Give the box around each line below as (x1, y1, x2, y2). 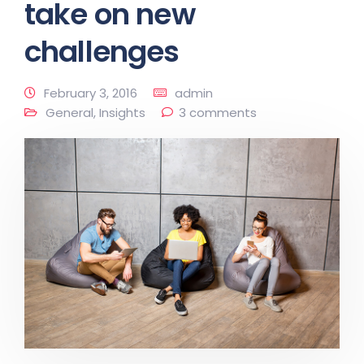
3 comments (179, 104, 257, 121)
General (45, 104, 93, 121)
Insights (99, 104, 145, 121)
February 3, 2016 (44, 84, 137, 102)
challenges (24, 31, 180, 72)
